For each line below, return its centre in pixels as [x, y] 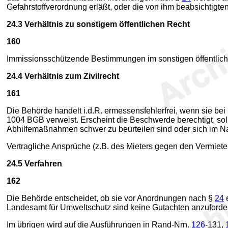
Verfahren [43, 164]
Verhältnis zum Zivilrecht [71, 76]
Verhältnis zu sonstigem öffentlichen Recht [107, 24]
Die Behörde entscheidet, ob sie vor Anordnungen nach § [111, 198]
